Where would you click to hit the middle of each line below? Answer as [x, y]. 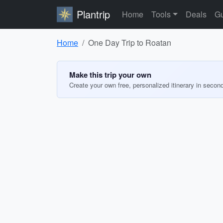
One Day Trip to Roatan [130, 43]
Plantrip [93, 14]
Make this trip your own [110, 75]
